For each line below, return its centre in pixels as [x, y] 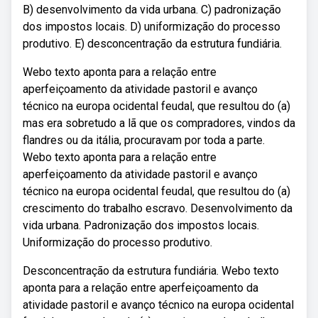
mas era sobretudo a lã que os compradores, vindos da [159, 123]
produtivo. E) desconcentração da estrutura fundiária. [152, 44]
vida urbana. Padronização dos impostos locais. [141, 225]
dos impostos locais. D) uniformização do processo [152, 27]
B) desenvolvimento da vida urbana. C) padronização [152, 10]
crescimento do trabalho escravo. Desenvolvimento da [158, 208]
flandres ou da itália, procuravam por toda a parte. [144, 140]
